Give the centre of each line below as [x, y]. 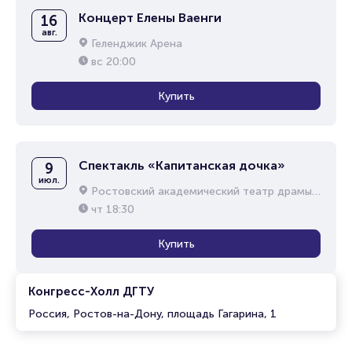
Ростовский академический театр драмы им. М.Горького [202, 191]
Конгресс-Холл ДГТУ [91, 291]
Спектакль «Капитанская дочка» [182, 165]
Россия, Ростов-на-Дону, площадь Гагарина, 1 [152, 314]
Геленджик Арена [137, 44]
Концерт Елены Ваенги [150, 18]
